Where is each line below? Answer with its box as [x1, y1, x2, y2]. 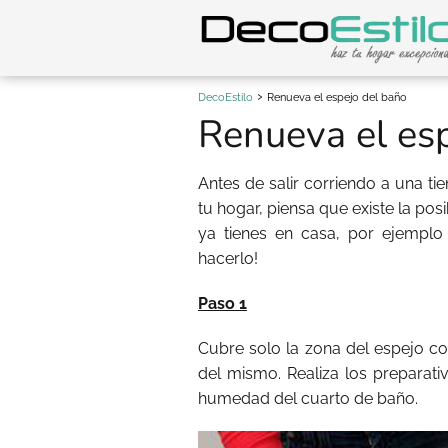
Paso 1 [198, 294, 247, 313]
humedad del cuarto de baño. [198, 389, 418, 408]
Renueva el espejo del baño [267, 91, 407, 104]
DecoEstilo [198, 91, 253, 104]
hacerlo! [198, 249, 258, 268]
